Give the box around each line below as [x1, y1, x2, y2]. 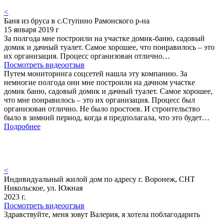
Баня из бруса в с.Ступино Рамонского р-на [4, 16, 150, 25]
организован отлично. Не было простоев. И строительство [4, 104, 200, 113]
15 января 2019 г [4, 25, 59, 34]
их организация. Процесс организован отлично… [4, 51, 170, 60]
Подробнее [4, 122, 41, 131]
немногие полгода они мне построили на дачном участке [4, 78, 195, 87]
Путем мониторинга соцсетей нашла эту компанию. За [4, 69, 187, 78]
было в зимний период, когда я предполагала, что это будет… [4, 113, 210, 122]
